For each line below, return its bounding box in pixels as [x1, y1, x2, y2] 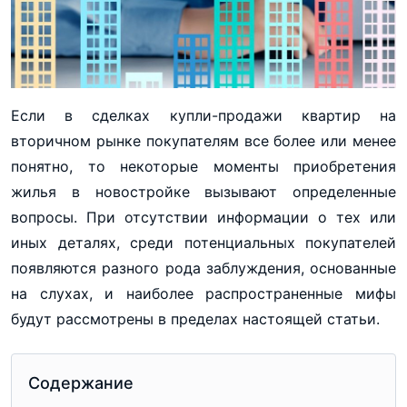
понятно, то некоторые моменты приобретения [11, 157, 396, 176]
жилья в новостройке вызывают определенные [11, 183, 396, 202]
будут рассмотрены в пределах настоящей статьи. [11, 310, 380, 329]
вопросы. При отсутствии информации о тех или [11, 208, 396, 227]
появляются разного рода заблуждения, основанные [11, 259, 396, 278]
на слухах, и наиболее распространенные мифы [11, 284, 396, 303]
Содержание [28, 373, 134, 393]
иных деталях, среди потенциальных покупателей [11, 233, 396, 253]
